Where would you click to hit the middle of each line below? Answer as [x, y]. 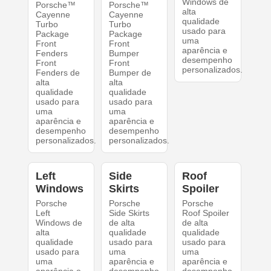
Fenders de [57, 73]
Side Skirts [129, 213]
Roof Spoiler [206, 213]
